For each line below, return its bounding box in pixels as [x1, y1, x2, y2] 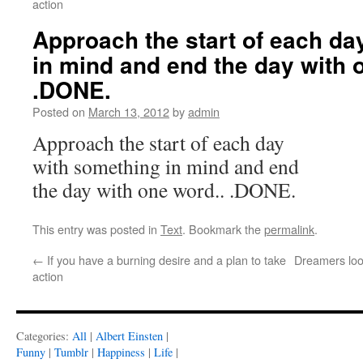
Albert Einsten [96, 328, 163, 344]
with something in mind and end [32, 152, 299, 180]
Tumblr [54, 344, 88, 360]
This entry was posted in [32, 220, 160, 237]
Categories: [16, 328, 72, 344]
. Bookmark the [182, 220, 264, 237]
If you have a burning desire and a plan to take [44, 251, 286, 268]
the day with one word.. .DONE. [32, 176, 296, 203]
